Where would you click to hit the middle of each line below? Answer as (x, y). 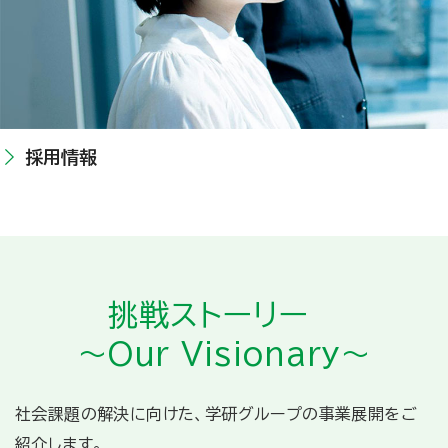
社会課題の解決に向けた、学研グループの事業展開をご (216, 414)
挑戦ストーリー (224, 315)
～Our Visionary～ (224, 354)
